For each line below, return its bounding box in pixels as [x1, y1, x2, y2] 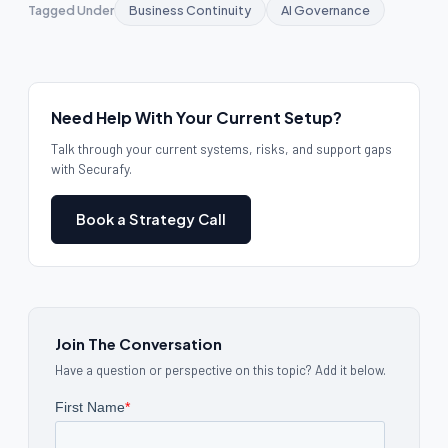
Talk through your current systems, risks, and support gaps [51, 139, 392, 157]
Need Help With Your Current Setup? [51, 106, 342, 128]
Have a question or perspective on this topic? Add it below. [55, 361, 386, 378]
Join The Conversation [55, 333, 222, 353]
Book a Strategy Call [76, 209, 226, 228]
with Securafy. [51, 159, 132, 177]
